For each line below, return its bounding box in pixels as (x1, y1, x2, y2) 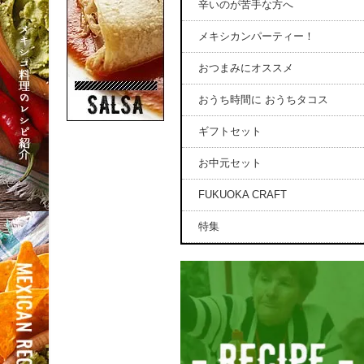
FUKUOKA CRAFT (198, 188, 287, 201)
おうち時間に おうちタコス (198, 93, 328, 106)
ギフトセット (198, 125, 262, 137)
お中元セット (198, 157, 262, 169)
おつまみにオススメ (198, 62, 293, 74)
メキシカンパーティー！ (198, 30, 314, 42)
